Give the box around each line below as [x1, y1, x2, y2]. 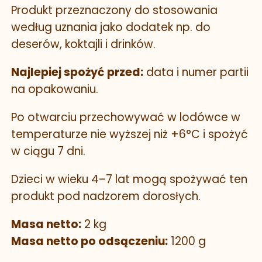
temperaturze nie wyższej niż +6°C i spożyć [11, 126, 248, 143]
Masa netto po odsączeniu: [11, 233, 168, 250]
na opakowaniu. [11, 81, 98, 98]
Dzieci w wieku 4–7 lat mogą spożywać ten [11, 171, 247, 188]
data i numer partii [143, 64, 249, 81]
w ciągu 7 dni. [11, 143, 85, 160]
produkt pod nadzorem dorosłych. [11, 188, 201, 205]
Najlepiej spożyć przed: [11, 64, 143, 81]
